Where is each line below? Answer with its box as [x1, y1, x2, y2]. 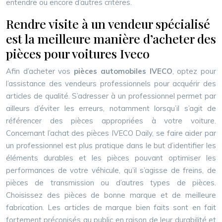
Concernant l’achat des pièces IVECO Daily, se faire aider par [6, 128, 216, 138]
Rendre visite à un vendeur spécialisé [6, 15, 210, 32]
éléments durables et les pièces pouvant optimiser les [6, 153, 216, 163]
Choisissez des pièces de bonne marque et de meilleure [6, 190, 216, 200]
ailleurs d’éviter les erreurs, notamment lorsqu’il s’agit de [6, 104, 216, 113]
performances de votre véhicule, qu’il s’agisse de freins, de [6, 166, 216, 175]
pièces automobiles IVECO [74, 66, 172, 76]
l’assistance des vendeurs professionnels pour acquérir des [6, 79, 216, 88]
